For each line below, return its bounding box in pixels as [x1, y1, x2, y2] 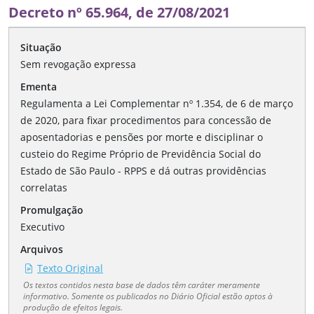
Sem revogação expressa [20, 57, 136, 71]
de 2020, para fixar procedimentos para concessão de [20, 114, 271, 128]
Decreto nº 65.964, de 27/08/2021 [8, 3, 230, 22]
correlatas [20, 181, 67, 195]
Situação [20, 41, 62, 55]
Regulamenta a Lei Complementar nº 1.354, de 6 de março [20, 97, 293, 111]
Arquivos [20, 243, 63, 257]
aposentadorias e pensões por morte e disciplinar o [20, 130, 263, 144]
